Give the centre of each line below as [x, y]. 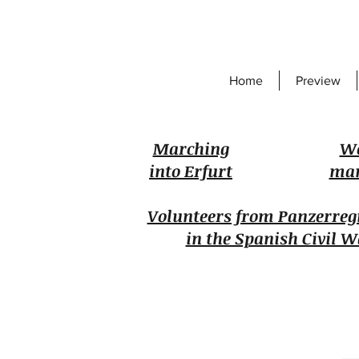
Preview [318, 81]
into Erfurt [191, 171]
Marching [191, 148]
